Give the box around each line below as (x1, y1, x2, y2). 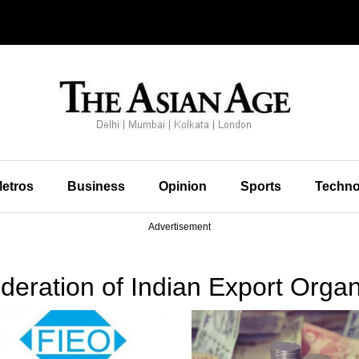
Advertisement (148, 221, 211, 232)
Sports (240, 179, 281, 193)
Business (67, 179, 125, 193)
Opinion (158, 179, 207, 193)
